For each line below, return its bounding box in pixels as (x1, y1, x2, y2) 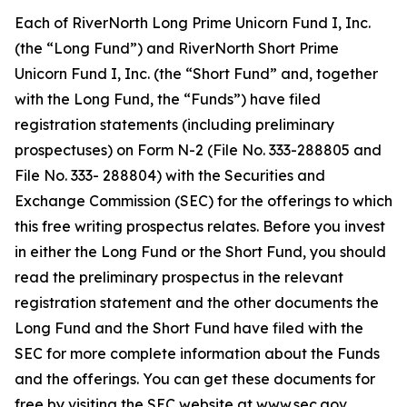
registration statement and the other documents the (15, 293, 379, 312)
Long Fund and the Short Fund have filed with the (15, 319, 363, 337)
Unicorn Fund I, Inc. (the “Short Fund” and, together (15, 65, 378, 83)
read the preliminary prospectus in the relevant (15, 268, 343, 286)
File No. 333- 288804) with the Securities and (15, 166, 325, 184)
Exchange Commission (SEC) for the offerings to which (15, 192, 392, 210)
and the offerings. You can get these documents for (15, 370, 375, 388)
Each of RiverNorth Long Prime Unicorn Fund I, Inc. (15, 14, 371, 32)
